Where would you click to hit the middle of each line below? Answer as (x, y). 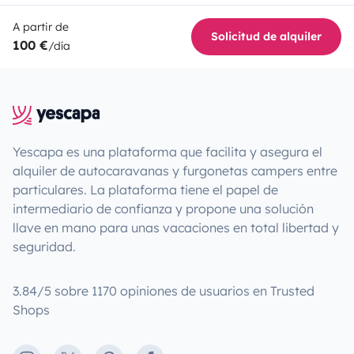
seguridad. (44, 246)
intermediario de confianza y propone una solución (163, 208)
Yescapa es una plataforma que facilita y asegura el (168, 151)
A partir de (41, 26)
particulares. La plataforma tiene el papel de (145, 189)
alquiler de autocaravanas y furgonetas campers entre (175, 170)
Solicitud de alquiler (266, 36)
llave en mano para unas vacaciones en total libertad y (176, 227)
